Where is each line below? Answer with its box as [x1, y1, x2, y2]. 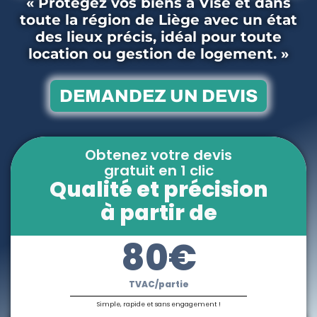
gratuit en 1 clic [103, 160, 214, 180]
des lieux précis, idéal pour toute [35, 28, 282, 46]
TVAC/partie [128, 277, 189, 290]
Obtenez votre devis [85, 144, 232, 165]
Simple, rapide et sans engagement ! [96, 300, 221, 309]
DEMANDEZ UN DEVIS [59, 86, 258, 105]
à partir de [100, 197, 217, 228]
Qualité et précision [49, 174, 268, 204]
